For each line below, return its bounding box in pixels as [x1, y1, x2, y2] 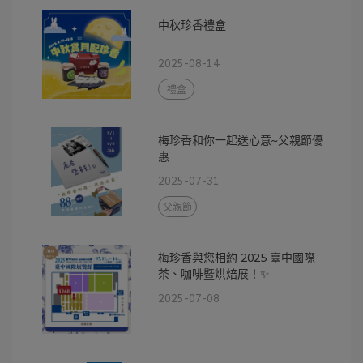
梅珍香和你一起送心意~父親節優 [158, 130, 324, 148]
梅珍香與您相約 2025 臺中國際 [158, 248, 316, 266]
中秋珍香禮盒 [158, 15, 227, 33]
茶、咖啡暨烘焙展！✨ [158, 264, 271, 282]
